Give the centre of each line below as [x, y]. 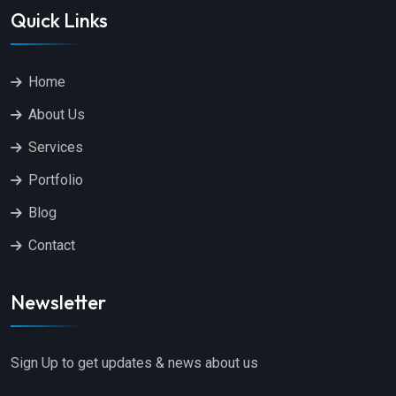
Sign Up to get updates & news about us [134, 363]
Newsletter [58, 303]
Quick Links [59, 21]
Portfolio [56, 180]
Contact [52, 246]
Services [56, 148]
